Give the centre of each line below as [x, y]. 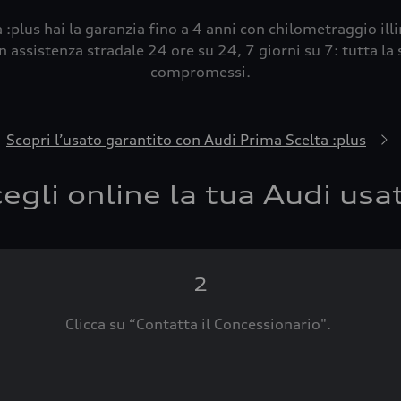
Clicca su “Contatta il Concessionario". [200, 324]
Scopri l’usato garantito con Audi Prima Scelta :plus [186, 140]
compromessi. [200, 72]
